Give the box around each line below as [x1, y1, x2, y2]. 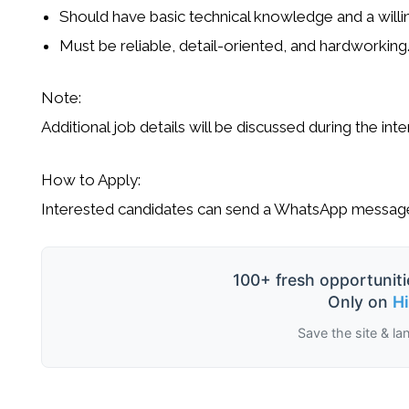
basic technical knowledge [149, 6, 333, 26]
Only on [327, 292, 393, 312]
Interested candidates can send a [40, 199, 274, 218]
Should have [58, 6, 150, 26]
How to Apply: [40, 170, 141, 189]
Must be [58, 36, 121, 55]
